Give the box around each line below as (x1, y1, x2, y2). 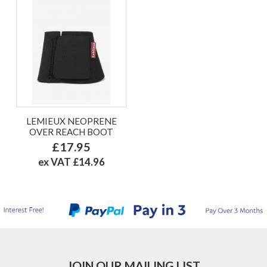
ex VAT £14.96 (38, 155, 105, 168)
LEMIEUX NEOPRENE (26, 115, 117, 126)
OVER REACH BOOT (29, 126, 113, 137)
